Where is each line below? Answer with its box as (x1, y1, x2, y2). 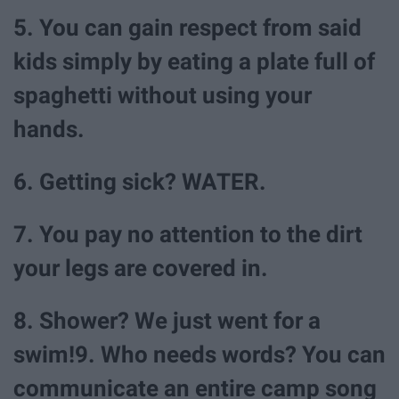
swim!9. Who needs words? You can (13, 341, 386, 369)
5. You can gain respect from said (13, 14, 362, 41)
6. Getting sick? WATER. (13, 168, 266, 196)
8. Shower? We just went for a (13, 307, 321, 335)
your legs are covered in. (13, 255, 268, 282)
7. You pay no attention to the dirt (13, 221, 362, 248)
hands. (13, 116, 85, 142)
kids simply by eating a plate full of (13, 48, 375, 75)
